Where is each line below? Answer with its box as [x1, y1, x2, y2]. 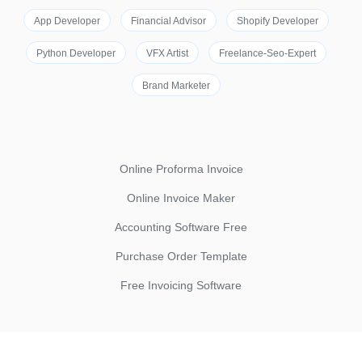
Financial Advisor [131, 15, 206, 27]
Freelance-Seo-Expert [219, 48, 316, 59]
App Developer [34, 15, 100, 27]
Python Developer [36, 48, 116, 59]
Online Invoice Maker [127, 192, 235, 204]
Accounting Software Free [115, 221, 247, 234]
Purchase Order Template [115, 250, 247, 263]
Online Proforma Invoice [119, 162, 243, 175]
